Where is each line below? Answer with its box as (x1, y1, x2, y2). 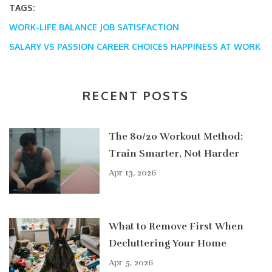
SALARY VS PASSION (9, 41, 94, 52)
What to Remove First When (109, 220, 243, 233)
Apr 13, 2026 (109, 168, 156, 178)
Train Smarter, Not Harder (109, 148, 239, 160)
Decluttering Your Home (109, 237, 226, 250)
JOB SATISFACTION (100, 22, 179, 33)
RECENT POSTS (83, 87, 189, 104)
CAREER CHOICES (97, 41, 168, 52)
